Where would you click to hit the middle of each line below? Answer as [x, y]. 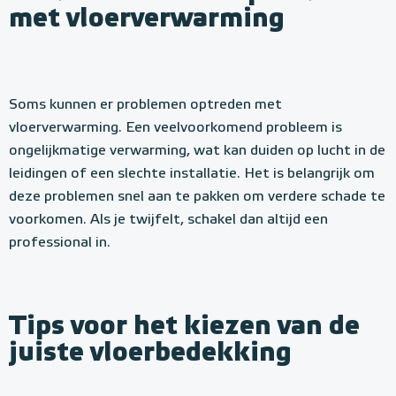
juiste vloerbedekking [150, 353]
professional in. [60, 243]
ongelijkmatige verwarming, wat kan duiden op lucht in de [197, 151]
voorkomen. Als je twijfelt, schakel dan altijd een [168, 220]
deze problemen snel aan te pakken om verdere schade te [197, 197]
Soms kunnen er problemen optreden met [145, 105]
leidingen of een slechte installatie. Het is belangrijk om [192, 174]
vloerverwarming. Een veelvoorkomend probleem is [175, 128]
